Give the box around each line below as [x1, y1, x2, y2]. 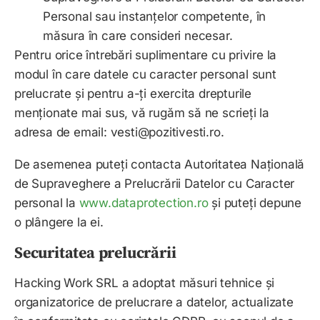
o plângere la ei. [14, 215, 104, 230]
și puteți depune [208, 196, 302, 211]
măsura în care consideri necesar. [43, 29, 233, 44]
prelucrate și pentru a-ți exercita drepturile [14, 86, 252, 101]
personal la [14, 196, 79, 211]
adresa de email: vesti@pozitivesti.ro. [14, 125, 224, 140]
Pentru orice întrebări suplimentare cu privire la [14, 48, 277, 63]
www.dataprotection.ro [79, 196, 209, 211]
